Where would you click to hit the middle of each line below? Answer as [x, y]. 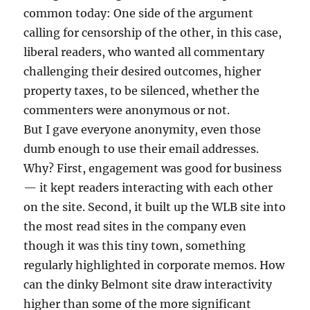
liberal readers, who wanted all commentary [144, 52]
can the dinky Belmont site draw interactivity [148, 285]
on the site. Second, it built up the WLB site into [155, 207]
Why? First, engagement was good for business [153, 168]
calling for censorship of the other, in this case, [153, 33]
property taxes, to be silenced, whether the [142, 91]
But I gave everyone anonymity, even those [143, 130]
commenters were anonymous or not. [127, 110]
